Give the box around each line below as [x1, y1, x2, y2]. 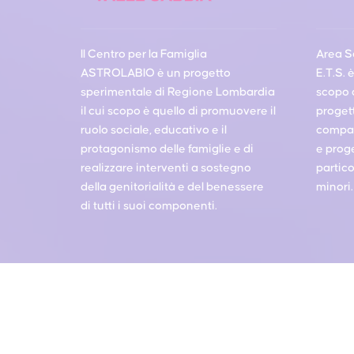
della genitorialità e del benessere [81, 180, 264, 193]
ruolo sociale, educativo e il [81, 123, 227, 136]
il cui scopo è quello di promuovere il [81, 104, 276, 117]
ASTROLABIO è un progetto [81, 66, 231, 79]
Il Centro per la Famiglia [81, 47, 207, 60]
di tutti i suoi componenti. [81, 199, 217, 212]
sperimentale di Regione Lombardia [81, 85, 275, 98]
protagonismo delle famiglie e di [81, 142, 254, 155]
